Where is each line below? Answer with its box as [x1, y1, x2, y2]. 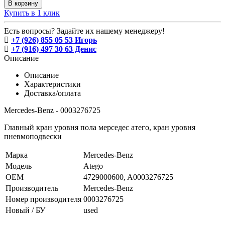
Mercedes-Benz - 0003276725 [4, 105, 100, 115]
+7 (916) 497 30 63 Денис [11, 44, 96, 53]
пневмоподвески [4, 132, 62, 141]
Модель [6, 161, 32, 170]
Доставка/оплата [24, 88, 81, 97]
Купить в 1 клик [4, 8, 60, 17]
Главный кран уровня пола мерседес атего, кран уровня [4, 123, 195, 132]
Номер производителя [6, 194, 81, 203]
